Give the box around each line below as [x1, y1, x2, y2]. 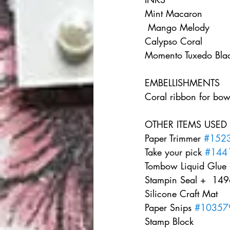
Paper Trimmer [145, 132, 204, 145]
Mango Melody [148, 21, 222, 34]
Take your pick [145, 146, 205, 159]
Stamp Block [145, 215, 209, 228]
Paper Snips [145, 201, 195, 214]
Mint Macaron [145, 7, 212, 20]
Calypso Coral [145, 35, 215, 48]
